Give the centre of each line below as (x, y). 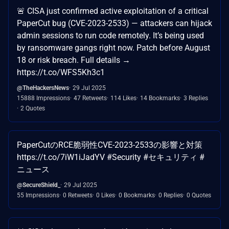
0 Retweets (78, 195)
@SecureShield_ (39, 185)
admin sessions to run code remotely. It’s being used (110, 35)
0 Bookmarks (137, 195)
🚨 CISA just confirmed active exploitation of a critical (113, 11)
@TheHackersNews (43, 88)
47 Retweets (90, 98)
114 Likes (123, 98)
